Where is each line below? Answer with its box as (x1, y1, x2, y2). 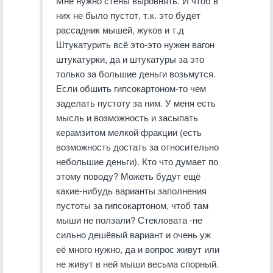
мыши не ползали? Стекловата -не (56, 213, 202, 226)
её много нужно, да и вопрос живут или (56, 243, 219, 255)
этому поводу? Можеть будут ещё (56, 169, 200, 182)
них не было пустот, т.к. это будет (56, 9, 200, 21)
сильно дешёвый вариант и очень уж (56, 228, 211, 241)
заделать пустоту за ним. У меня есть (56, 96, 216, 109)
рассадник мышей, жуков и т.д (56, 23, 184, 36)
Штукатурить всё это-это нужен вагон (56, 38, 214, 51)
